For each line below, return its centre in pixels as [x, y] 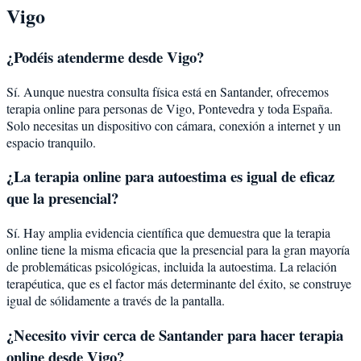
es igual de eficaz [280, 176]
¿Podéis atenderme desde [87, 56]
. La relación [305, 266]
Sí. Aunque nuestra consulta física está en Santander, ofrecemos [168, 91]
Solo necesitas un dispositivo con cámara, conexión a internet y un [174, 125]
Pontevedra [226, 108]
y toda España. [294, 108]
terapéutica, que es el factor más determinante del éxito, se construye [179, 283]
